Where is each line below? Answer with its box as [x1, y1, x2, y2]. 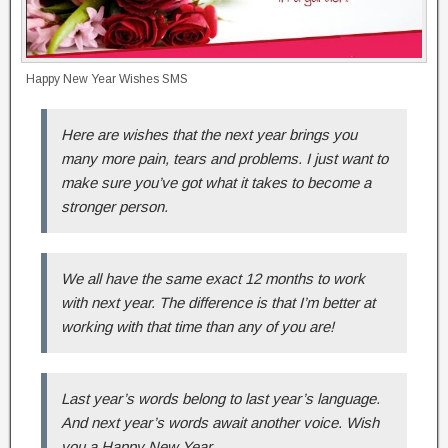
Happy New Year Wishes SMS [26, 71, 188, 86]
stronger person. [61, 197, 168, 215]
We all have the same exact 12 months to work [61, 269, 365, 287]
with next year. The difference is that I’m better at [61, 293, 375, 311]
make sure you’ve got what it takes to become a [61, 173, 371, 191]
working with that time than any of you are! [61, 317, 334, 335]
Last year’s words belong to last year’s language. [61, 389, 380, 407]
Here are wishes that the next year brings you [61, 125, 357, 143]
